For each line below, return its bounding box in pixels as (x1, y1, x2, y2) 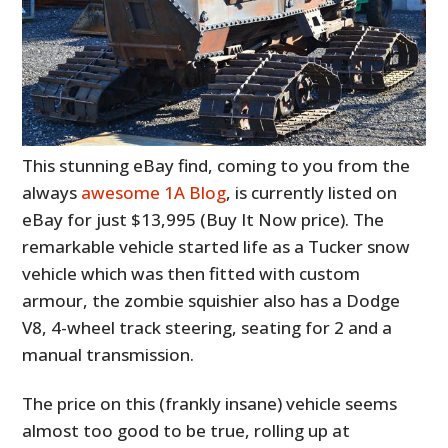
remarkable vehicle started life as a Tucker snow (22, 234, 411, 258)
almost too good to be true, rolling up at (22, 418, 351, 442)
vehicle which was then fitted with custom (22, 261, 361, 285)
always (22, 180, 82, 204)
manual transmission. (22, 342, 195, 366)
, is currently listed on (226, 180, 398, 204)
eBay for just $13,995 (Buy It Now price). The (22, 207, 385, 231)
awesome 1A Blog (81, 180, 227, 204)
